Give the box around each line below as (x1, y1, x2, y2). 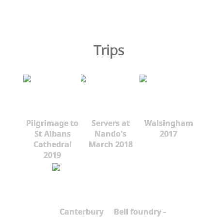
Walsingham (144, 117, 193, 128)
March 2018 (88, 139, 133, 150)
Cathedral (33, 139, 72, 150)
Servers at (91, 117, 130, 128)
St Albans (34, 128, 71, 139)
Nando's (94, 128, 126, 139)
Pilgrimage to (26, 117, 78, 128)
